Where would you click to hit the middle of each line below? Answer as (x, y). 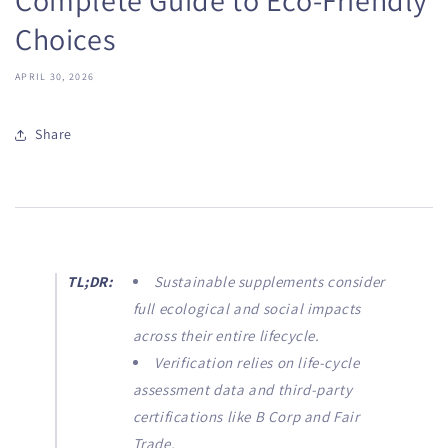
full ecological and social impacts (247, 308)
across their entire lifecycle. (226, 335)
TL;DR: (90, 281)
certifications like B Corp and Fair (246, 416)
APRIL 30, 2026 (55, 76)
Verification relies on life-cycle (256, 362)
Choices (65, 38)
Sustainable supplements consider (269, 281)
